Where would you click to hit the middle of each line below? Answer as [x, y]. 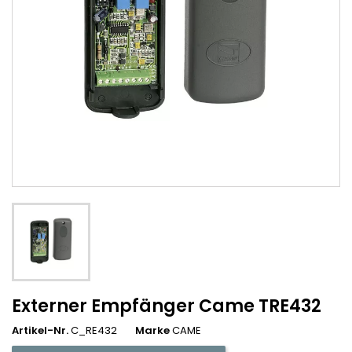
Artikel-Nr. [40, 331]
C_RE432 [94, 331]
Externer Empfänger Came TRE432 [167, 306]
